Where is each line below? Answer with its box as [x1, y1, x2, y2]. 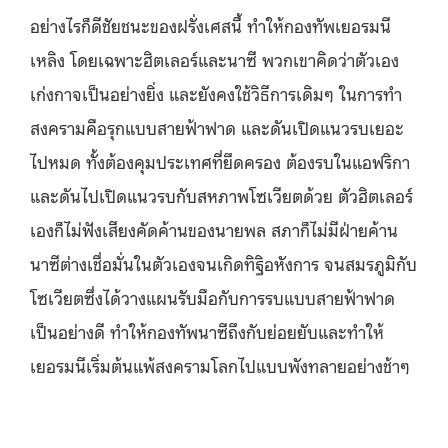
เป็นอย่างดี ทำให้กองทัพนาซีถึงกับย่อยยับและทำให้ [30, 318, 384, 343]
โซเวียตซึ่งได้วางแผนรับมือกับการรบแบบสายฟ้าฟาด [30, 284, 395, 309]
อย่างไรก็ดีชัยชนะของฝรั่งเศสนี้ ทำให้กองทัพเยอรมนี [30, 12, 391, 37]
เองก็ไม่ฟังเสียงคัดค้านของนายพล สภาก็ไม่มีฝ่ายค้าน [30, 216, 398, 241]
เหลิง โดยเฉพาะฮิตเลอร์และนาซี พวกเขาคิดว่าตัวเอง [30, 46, 399, 71]
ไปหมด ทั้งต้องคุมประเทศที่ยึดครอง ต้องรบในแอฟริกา [30, 148, 410, 173]
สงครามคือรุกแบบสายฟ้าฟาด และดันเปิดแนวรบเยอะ [30, 114, 404, 139]
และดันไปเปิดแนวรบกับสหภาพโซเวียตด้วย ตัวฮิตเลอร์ [30, 182, 413, 207]
